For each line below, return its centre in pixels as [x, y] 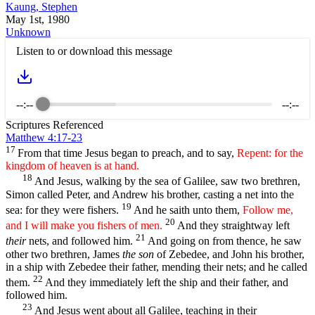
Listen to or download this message [94, 51]
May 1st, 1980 [38, 19]
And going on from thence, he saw [225, 241]
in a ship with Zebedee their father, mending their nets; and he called [156, 266]
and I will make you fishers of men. [84, 226]
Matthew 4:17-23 [44, 137]
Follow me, [268, 210]
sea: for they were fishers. [64, 210]
